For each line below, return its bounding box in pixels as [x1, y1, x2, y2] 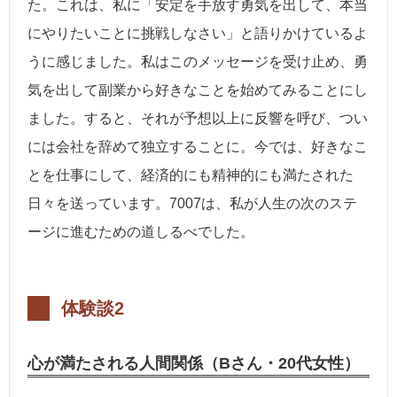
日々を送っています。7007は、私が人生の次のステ [27, 196, 357, 212]
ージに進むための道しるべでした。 [27, 224, 254, 240]
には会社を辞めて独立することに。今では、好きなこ [27, 139, 368, 155]
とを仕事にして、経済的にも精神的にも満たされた [27, 167, 354, 183]
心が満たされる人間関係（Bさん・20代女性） [27, 354, 360, 373]
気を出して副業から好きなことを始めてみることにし [27, 82, 368, 98]
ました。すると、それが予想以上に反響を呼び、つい [27, 111, 368, 127]
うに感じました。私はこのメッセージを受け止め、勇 [27, 54, 368, 70]
